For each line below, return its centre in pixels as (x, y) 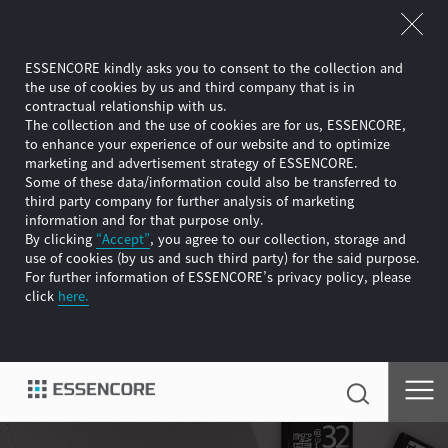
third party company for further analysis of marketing (190, 200)
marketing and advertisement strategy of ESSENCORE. (192, 162)
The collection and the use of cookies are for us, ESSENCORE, (216, 124)
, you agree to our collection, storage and (278, 238)
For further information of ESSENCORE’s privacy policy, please (218, 276)
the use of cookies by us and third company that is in (190, 86)
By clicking (61, 238)
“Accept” (123, 238)
